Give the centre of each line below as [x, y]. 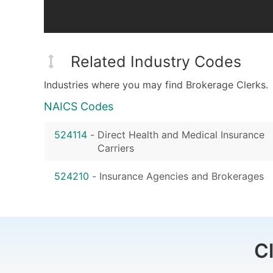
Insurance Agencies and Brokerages [182, 176]
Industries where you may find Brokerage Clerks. [156, 84]
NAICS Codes [79, 106]
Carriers [116, 148]
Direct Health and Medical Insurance [181, 134]
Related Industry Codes [156, 61]
